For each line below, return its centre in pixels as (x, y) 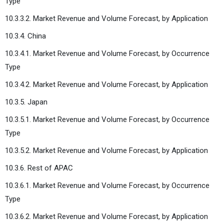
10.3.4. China (25, 36)
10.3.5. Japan (26, 102)
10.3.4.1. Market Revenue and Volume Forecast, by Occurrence (107, 53)
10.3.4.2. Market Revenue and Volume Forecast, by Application (106, 84)
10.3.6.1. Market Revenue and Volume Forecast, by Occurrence (107, 185)
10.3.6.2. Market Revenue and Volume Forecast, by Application (106, 216)
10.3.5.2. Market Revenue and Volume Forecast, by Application (106, 150)
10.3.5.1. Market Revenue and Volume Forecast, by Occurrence (107, 119)
